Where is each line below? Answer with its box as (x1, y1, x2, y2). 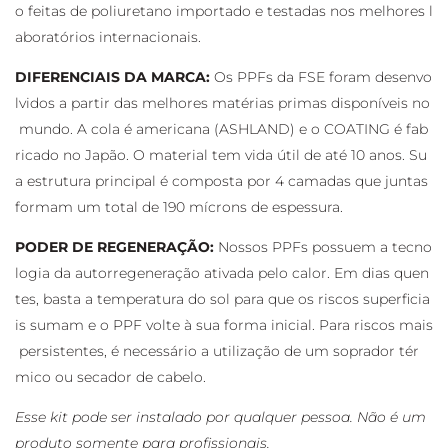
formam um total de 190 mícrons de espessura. (15, 197, 343, 216)
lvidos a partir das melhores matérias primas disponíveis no (15, 93, 430, 112)
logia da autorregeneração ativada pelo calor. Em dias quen (15, 263, 429, 282)
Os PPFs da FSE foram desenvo (214, 67, 432, 86)
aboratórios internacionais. (15, 27, 201, 46)
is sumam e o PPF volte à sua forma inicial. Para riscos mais (15, 315, 433, 334)
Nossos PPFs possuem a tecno (218, 237, 432, 256)
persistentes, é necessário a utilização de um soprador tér (15, 341, 419, 360)
